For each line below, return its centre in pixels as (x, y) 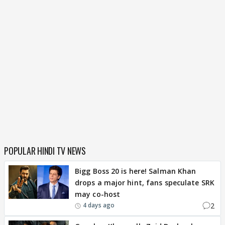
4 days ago (99, 205)
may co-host (98, 194)
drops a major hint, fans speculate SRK (145, 182)
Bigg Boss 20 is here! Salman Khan (136, 171)
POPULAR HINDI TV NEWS (45, 150)
